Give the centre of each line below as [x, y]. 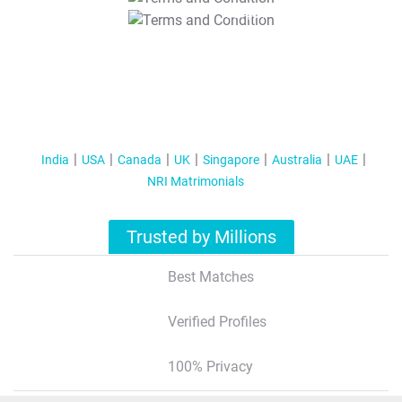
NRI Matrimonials [196, 181]
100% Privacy [210, 366]
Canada [139, 159]
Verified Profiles [217, 321]
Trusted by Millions [201, 237]
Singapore [231, 159]
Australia [297, 159]
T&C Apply [242, 14]
